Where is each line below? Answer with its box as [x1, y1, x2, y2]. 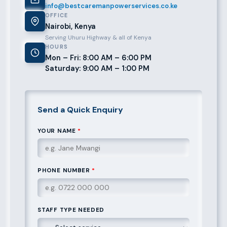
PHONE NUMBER [37, 167, 92, 175]
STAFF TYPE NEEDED [37, 206, 105, 214]
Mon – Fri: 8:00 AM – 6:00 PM [45, 53, 152, 62]
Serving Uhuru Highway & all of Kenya [45, 33, 152, 42]
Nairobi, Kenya [45, 21, 96, 31]
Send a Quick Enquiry [37, 104, 124, 115]
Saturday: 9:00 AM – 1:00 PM [45, 63, 149, 73]
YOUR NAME [37, 127, 78, 135]
